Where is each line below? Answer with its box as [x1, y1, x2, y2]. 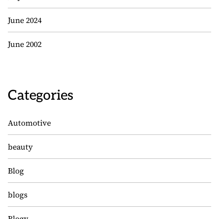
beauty [8, 141, 33, 152]
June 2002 [8, 39, 42, 49]
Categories [8, 88, 73, 104]
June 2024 [8, 15, 42, 25]
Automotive [8, 117, 51, 128]
